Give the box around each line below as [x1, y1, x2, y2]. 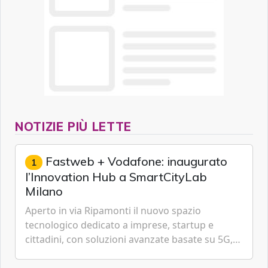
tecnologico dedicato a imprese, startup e [25, 218, 214, 232]
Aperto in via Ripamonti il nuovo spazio [25, 204, 201, 218]
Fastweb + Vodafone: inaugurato [42, 154, 227, 169]
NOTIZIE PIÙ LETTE [15, 119, 132, 135]
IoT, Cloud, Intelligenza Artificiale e [25, 247, 180, 261]
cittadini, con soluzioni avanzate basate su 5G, [25, 233, 233, 246]
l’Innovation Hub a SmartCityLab [25, 169, 207, 185]
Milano [25, 184, 63, 199]
